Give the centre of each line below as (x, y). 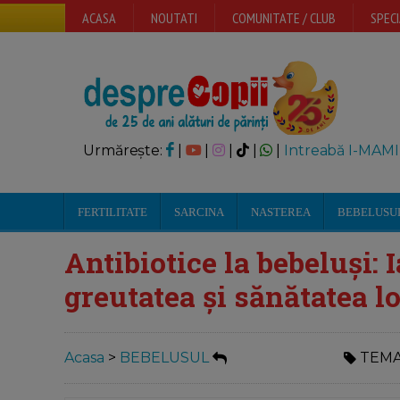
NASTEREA (281, 212)
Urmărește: (125, 150)
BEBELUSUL (164, 358)
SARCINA (199, 212)
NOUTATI (174, 18)
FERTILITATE (112, 212)
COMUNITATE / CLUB (284, 18)
